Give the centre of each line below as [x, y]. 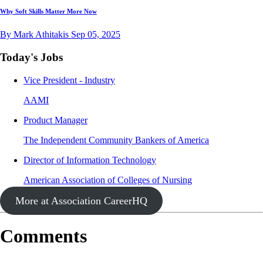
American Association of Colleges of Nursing [108, 180]
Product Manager [55, 120]
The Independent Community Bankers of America [116, 140]
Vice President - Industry [69, 80]
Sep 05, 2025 [96, 35]
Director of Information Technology [90, 160]
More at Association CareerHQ [81, 200]
